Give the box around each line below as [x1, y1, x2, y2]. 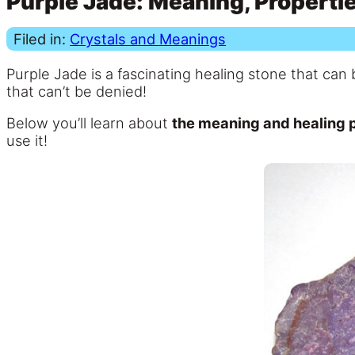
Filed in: [13, 29, 71, 48]
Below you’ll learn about [6, 114, 172, 132]
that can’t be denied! [6, 82, 147, 100]
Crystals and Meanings [70, 29, 227, 48]
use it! [6, 132, 48, 150]
